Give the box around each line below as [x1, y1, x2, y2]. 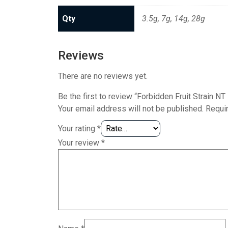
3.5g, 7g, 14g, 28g [142, 13, 205, 23]
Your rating [58, 123, 97, 133]
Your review [58, 137, 101, 148]
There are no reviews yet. [58, 71, 148, 81]
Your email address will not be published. [58, 103, 204, 113]
